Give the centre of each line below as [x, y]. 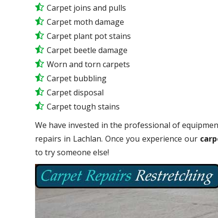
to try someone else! [74, 152]
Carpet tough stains [83, 106]
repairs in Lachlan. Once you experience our [118, 138]
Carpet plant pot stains [89, 36]
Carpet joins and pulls [86, 8]
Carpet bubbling [77, 78]
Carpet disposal [75, 92]
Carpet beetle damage [87, 50]
